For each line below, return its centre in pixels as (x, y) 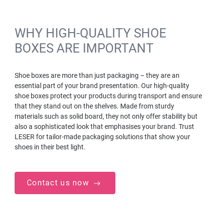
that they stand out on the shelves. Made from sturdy (94, 106)
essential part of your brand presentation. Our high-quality (102, 86)
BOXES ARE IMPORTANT (84, 48)
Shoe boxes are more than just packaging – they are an (97, 76)
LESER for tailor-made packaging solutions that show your (102, 137)
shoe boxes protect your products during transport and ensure (108, 96)
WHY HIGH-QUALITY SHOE (91, 33)
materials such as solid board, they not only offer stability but (106, 117)
